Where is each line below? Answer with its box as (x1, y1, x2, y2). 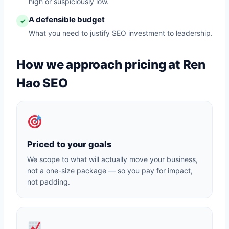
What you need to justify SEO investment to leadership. (29, 29, 213, 37)
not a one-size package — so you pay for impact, (27, 166, 193, 175)
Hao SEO (16, 76, 68, 90)
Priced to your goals (27, 139, 111, 149)
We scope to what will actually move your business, (27, 155, 198, 164)
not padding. (27, 177, 70, 186)
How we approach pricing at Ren (16, 57, 205, 72)
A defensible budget (29, 15, 105, 25)
